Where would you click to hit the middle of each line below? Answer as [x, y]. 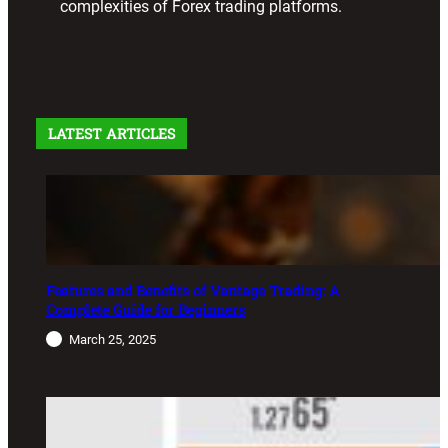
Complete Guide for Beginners [145, 310]
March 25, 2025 [112, 340]
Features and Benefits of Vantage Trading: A [193, 291]
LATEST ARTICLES [111, 134]
